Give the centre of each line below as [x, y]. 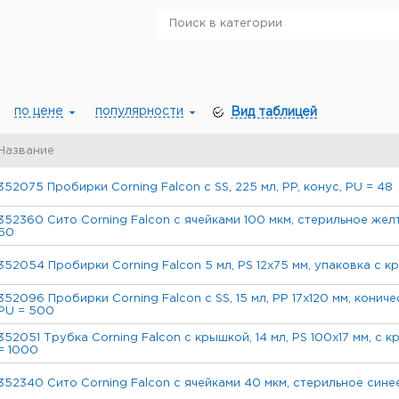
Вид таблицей [274, 112]
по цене [39, 111]
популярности [139, 111]
